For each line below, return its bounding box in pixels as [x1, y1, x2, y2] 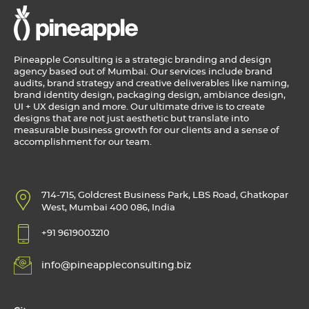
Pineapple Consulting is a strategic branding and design [14, 56, 271, 66]
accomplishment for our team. [14, 138, 152, 148]
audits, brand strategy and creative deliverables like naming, [14, 79, 289, 89]
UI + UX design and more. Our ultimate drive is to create [14, 103, 265, 112]
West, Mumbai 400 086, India [41, 203, 175, 213]
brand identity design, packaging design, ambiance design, [14, 91, 286, 101]
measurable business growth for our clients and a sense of [14, 126, 279, 136]
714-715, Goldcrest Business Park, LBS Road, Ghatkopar [41, 191, 288, 201]
